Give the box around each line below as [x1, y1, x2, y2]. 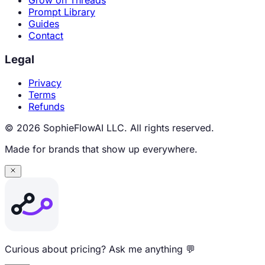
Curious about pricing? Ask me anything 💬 [5, 243, 195, 256]
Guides [28, 18, 59, 30]
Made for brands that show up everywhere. [5, 143, 198, 156]
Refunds [28, 101, 64, 113]
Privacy [28, 77, 62, 89]
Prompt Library [28, 6, 95, 18]
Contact [28, 30, 63, 41]
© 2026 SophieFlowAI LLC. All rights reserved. [5, 122, 214, 134]
